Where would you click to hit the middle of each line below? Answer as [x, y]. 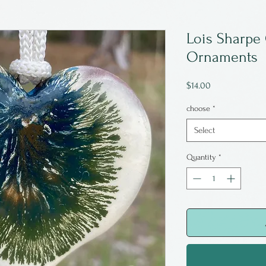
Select [205, 130]
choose [198, 108]
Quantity [201, 157]
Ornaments [222, 57]
